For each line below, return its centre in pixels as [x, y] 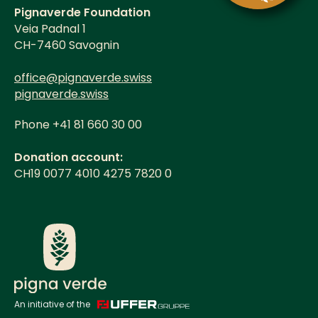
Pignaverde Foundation [82, 12]
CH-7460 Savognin [67, 45]
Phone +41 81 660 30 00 [78, 125]
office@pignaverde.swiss [83, 78]
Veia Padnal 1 [50, 29]
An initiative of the [52, 304]
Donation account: [68, 157]
